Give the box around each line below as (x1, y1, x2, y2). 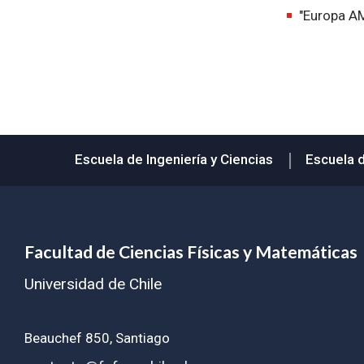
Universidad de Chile (24, 275, 162, 293)
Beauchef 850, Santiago (24, 330, 170, 346)
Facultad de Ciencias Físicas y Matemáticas (24, 241, 357, 262)
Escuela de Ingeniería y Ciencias (74, 151, 273, 167)
